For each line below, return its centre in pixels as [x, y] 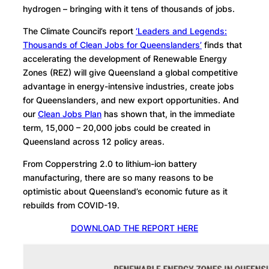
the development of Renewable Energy [149, 59]
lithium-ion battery [160, 164]
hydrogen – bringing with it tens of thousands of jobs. [129, 9]
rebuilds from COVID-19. [71, 205]
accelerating [47, 59]
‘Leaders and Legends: [181, 31]
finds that [222, 45]
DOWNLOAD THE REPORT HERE [134, 228]
